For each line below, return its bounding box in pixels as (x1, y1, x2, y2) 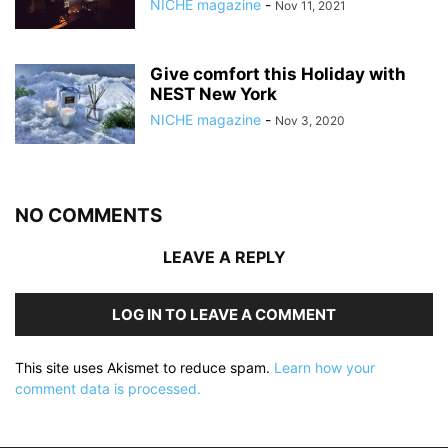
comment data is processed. (15, 380, 201, 398)
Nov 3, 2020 (275, 113, 345, 129)
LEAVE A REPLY (162, 247, 286, 268)
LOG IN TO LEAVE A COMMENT (112, 305, 336, 325)
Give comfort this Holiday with (150, 64, 406, 85)
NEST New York (150, 84, 277, 105)
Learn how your (274, 359, 375, 377)
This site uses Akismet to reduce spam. (15, 359, 274, 377)
